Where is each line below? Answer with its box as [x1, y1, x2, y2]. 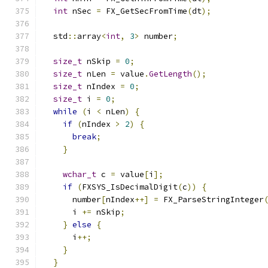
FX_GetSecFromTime [101, 6, 187, 16]
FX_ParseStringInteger [159, 194, 264, 205]
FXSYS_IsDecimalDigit [82, 182, 178, 192]
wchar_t [63, 169, 96, 179]
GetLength [149, 69, 192, 79]
